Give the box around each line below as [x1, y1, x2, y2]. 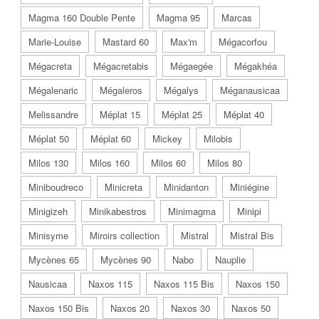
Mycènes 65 [28, 252, 79, 266]
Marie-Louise [28, 34, 81, 48]
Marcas [221, 10, 252, 24]
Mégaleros [100, 83, 142, 97]
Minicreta [105, 179, 142, 194]
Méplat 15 [100, 107, 140, 121]
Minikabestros [89, 204, 147, 218]
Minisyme [28, 228, 68, 242]
